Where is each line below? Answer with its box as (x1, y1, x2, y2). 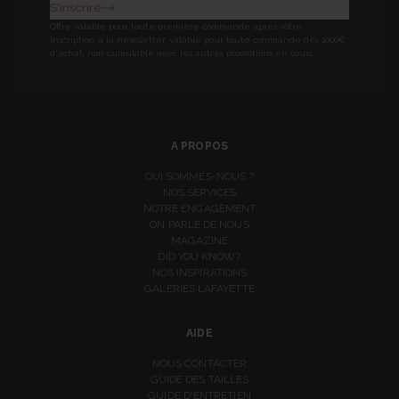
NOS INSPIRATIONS (151, 266, 248, 280)
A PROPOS (171, 140, 228, 153)
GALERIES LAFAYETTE (144, 282, 255, 296)
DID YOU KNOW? (158, 250, 241, 264)
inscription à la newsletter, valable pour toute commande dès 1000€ (50, 35, 346, 45)
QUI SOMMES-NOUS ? (144, 170, 255, 183)
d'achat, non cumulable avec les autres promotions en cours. (50, 48, 314, 59)
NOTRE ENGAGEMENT (142, 202, 256, 216)
